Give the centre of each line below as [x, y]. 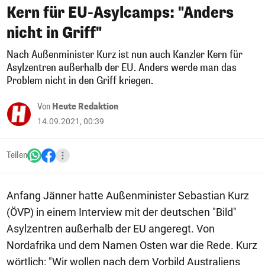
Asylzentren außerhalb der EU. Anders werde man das [122, 68]
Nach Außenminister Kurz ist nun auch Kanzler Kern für [125, 55]
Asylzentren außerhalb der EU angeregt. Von [111, 229]
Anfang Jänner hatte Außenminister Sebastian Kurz [128, 195]
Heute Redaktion [85, 107]
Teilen [17, 155]
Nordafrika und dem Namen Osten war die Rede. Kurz [132, 245]
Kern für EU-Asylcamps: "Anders [120, 13]
